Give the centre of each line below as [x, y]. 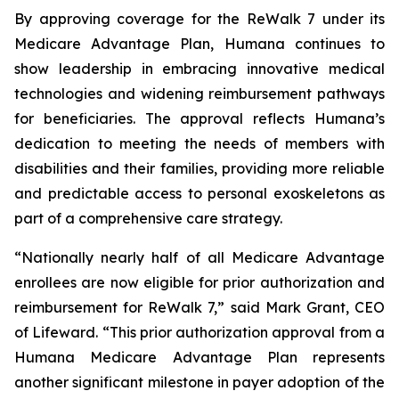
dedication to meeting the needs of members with [199, 143]
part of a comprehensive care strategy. [148, 218]
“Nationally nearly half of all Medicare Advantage [199, 257]
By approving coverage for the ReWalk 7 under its [199, 19]
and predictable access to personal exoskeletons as [199, 193]
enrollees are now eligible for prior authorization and [199, 282]
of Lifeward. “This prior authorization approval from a [199, 332]
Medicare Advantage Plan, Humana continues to [199, 44]
